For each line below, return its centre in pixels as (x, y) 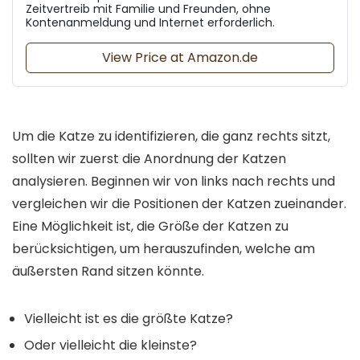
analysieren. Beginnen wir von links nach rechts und (174, 182)
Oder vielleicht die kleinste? (110, 346)
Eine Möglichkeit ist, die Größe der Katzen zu (150, 227)
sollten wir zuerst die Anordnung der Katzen (149, 159)
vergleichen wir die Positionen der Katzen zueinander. (179, 204)
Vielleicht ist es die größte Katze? (129, 319)
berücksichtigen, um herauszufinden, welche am (164, 249)
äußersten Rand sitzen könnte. (108, 272)
